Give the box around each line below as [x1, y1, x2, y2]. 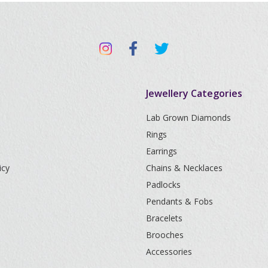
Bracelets [146, 212, 182, 224]
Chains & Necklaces [146, 162, 223, 173]
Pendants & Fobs [146, 195, 213, 207]
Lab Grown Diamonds [146, 111, 231, 123]
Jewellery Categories [146, 86, 242, 100]
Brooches [146, 229, 184, 240]
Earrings [146, 145, 177, 157]
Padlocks [146, 178, 181, 190]
